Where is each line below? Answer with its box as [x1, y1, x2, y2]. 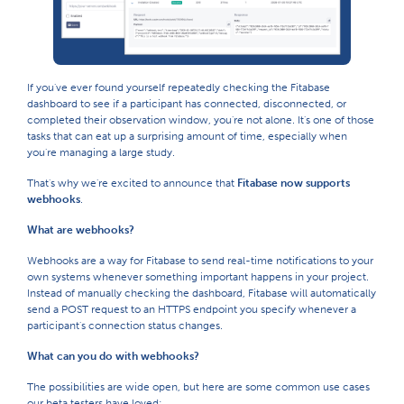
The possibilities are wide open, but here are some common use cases [27, 380, 370, 393]
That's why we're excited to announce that [27, 176, 237, 189]
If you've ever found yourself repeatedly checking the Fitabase [27, 80, 330, 94]
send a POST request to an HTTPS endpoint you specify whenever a [27, 302, 356, 316]
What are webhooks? [27, 223, 134, 236]
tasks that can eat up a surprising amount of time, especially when [27, 129, 347, 142]
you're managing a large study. [27, 145, 175, 159]
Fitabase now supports [237, 176, 350, 189]
